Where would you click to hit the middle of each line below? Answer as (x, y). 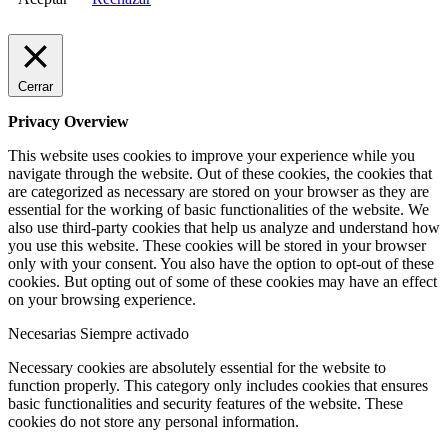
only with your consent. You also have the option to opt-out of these (221, 264)
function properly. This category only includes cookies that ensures (218, 386)
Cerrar (35, 87)
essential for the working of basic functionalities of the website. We (218, 210)
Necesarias (44, 334)
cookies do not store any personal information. (153, 422)
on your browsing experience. (102, 300)
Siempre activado (134, 334)
